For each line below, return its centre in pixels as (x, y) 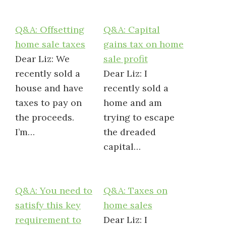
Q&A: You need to (54, 190)
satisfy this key (48, 205)
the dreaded (129, 132)
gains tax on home (143, 44)
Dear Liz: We (42, 59)
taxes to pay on (48, 103)
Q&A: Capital (131, 30)
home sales (128, 205)
